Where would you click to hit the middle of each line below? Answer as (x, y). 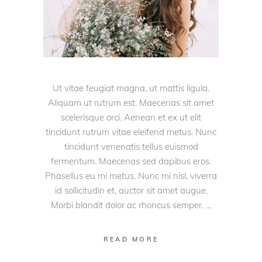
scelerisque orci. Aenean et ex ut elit (131, 117)
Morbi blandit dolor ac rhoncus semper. (128, 205)
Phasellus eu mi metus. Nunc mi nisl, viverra (131, 175)
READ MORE (131, 239)
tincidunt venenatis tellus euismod (131, 146)
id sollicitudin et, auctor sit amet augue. (131, 190)
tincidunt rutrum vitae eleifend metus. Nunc (131, 132)
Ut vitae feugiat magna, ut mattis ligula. (131, 88)
